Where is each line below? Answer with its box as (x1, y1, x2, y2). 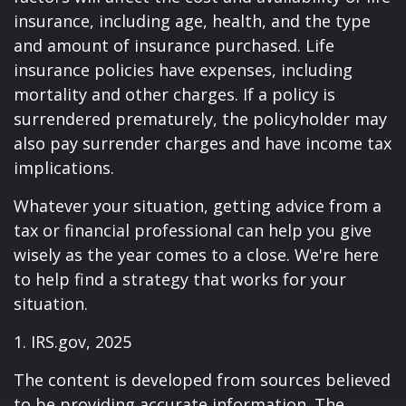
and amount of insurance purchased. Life (14, 34, 334, 56)
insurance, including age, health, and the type (14, 10, 371, 32)
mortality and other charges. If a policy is (14, 83, 335, 105)
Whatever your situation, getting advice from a (14, 195, 382, 217)
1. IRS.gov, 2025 (14, 331, 131, 353)
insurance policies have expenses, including (14, 59, 353, 81)
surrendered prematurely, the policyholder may (14, 108, 387, 130)
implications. (14, 157, 114, 179)
